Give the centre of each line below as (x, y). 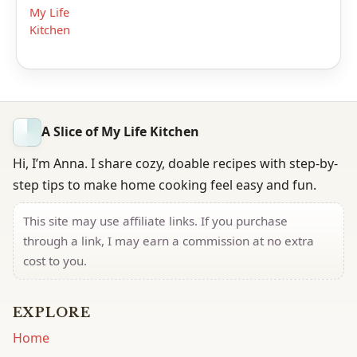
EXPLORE (52, 312)
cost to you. (55, 260)
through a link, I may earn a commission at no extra (169, 240)
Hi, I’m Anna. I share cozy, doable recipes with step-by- (175, 163)
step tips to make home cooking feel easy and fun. (165, 184)
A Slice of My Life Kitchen (120, 132)
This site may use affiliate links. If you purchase (155, 220)
